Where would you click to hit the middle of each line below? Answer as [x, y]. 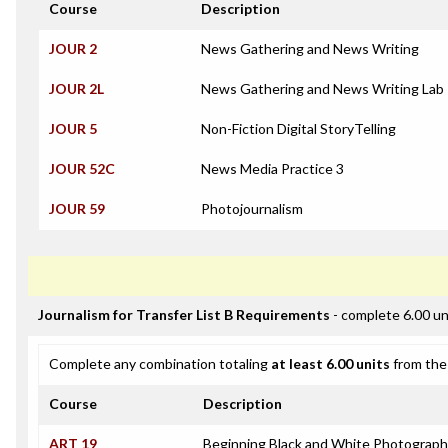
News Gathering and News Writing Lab [322, 88]
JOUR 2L [76, 88]
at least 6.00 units [330, 363]
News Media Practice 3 [272, 168]
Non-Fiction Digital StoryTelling [298, 128]
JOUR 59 [77, 208]
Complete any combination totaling [160, 363]
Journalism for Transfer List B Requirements [184, 314]
